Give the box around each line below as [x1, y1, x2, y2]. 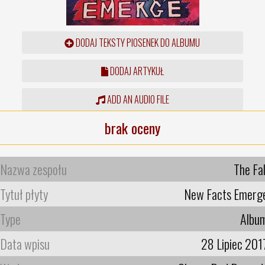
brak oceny [105, 117, 160, 138]
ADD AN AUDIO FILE [105, 92, 169, 106]
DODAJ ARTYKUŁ [108, 63, 164, 78]
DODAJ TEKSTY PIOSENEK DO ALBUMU [74, 35, 201, 50]
